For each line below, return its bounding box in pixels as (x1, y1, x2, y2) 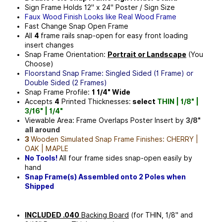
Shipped (25, 182, 54, 190)
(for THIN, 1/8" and (129, 211, 193, 219)
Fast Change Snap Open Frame (25, 22, 128, 30)
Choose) (25, 59, 54, 68)
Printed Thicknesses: (59, 97, 131, 106)
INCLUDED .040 (25, 211, 79, 219)
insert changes (25, 41, 74, 49)
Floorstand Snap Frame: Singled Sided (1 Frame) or (25, 69, 193, 77)
